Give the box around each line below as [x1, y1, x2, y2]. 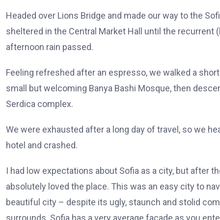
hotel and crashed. [6, 140, 78, 150]
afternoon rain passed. [6, 42, 93, 52]
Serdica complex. [6, 99, 73, 109]
